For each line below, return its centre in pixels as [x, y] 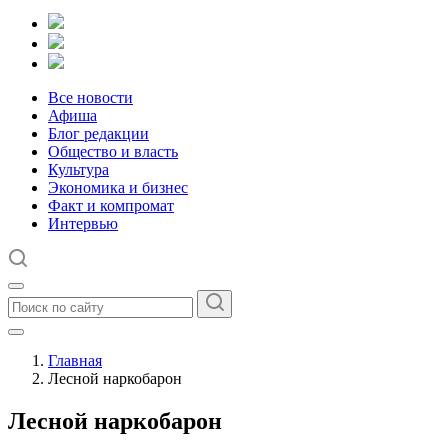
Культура [78, 169]
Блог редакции [98, 133]
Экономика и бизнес [118, 187]
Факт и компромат [111, 205]
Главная [75, 360]
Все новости [90, 97]
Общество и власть [113, 151]
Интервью [83, 223]
